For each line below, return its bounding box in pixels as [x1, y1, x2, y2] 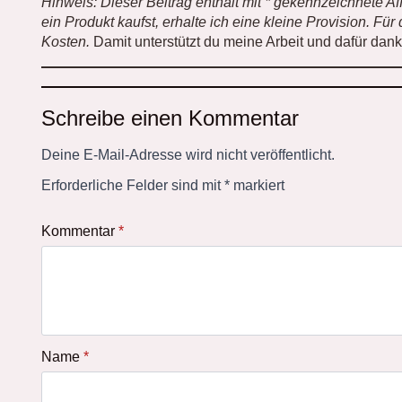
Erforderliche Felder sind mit [41, 178, 224, 193]
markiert [230, 178, 284, 193]
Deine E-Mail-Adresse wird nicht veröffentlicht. [41, 147, 335, 162]
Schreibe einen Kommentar [41, 106, 299, 130]
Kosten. [41, 34, 90, 49]
